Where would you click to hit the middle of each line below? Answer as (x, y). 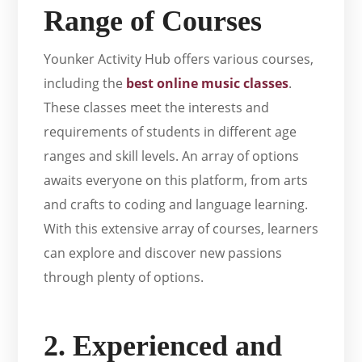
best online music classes (208, 84)
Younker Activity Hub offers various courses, (179, 59)
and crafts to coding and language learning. (176, 205)
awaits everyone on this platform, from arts (176, 181)
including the (85, 84)
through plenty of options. (124, 278)
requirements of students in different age (170, 132)
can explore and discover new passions (163, 253)
